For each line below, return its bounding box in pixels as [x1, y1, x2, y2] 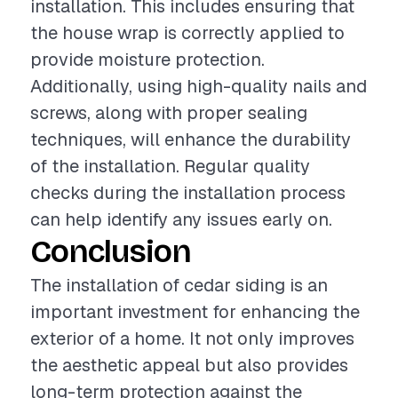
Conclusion [30, 233, 191, 271]
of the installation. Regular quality [30, 155, 310, 178]
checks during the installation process [30, 181, 346, 204]
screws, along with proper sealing [30, 101, 307, 124]
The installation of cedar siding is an [30, 274, 328, 297]
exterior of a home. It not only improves [30, 327, 354, 350]
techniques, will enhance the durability [30, 128, 351, 151]
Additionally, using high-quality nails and [30, 75, 367, 98]
